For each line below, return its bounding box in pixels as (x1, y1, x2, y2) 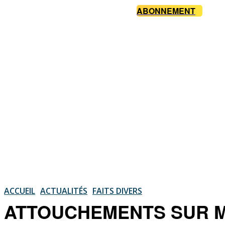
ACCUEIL (4, 185, 35, 196)
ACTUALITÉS (40, 185, 87, 196)
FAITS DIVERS (92, 185, 142, 196)
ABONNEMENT (137, 5, 195, 17)
